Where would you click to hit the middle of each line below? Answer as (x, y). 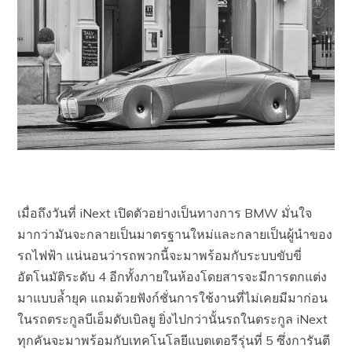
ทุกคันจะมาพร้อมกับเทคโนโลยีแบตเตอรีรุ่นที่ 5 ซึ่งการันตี (174, 341)
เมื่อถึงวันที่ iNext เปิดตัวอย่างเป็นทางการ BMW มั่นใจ (165, 213)
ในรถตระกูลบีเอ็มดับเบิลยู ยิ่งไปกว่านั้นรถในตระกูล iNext (173, 319)
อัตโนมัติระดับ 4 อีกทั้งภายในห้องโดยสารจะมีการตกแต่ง (172, 277)
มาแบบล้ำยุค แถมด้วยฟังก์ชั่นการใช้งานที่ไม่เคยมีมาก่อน (173, 298)
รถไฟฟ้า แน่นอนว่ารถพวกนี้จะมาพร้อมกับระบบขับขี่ (160, 256)
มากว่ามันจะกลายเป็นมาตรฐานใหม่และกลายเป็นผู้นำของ (175, 235)
